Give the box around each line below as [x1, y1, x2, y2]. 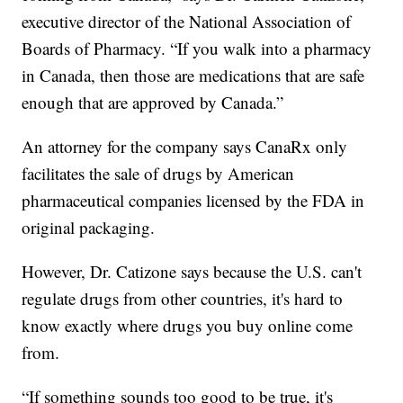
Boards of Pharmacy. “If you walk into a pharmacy [22, 37, 372, 60]
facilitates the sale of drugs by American [22, 162, 295, 185]
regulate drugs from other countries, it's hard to [22, 287, 344, 310]
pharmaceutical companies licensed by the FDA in [22, 189, 365, 212]
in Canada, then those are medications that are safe [22, 64, 365, 87]
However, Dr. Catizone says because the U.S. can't [22, 260, 363, 283]
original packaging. [22, 216, 156, 239]
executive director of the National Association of [22, 10, 352, 33]
